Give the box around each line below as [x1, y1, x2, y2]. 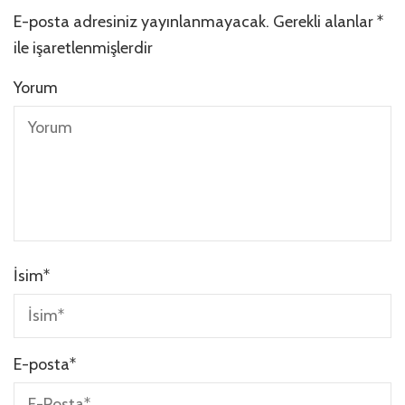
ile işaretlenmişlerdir [14, 37, 153, 58]
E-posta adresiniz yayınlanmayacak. [14, 11, 269, 32]
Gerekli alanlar [273, 11, 377, 32]
